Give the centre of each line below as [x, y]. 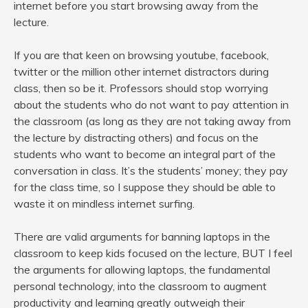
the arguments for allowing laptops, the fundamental [142, 270]
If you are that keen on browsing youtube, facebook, [141, 55]
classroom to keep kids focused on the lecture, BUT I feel [153, 253]
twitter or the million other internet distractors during [141, 72]
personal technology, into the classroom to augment [140, 286]
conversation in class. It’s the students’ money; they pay [151, 171]
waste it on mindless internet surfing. [104, 204]
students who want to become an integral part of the [145, 154]
